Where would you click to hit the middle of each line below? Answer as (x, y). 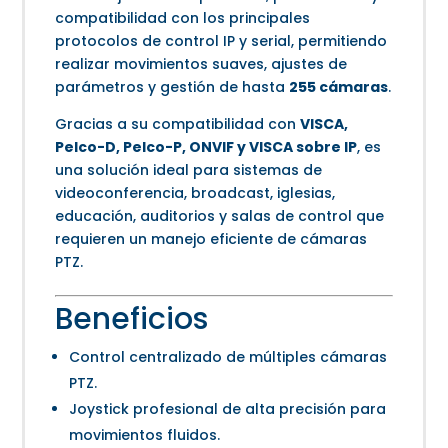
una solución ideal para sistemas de (189, 170)
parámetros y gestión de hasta (172, 87)
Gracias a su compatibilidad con (178, 124)
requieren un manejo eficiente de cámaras (211, 239)
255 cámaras (339, 87)
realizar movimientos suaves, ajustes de (201, 64)
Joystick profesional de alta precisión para (228, 409)
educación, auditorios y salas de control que (220, 216)
